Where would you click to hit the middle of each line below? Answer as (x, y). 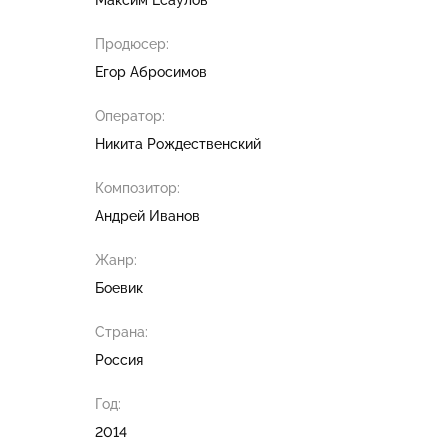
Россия (118, 359)
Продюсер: (131, 43)
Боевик (118, 287)
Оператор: (129, 115)
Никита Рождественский (177, 143)
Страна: (121, 331)
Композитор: (137, 187)
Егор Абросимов (150, 71)
